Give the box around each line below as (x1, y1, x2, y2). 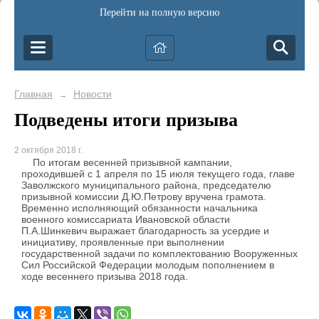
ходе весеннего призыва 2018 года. (21, 271, 188, 283)
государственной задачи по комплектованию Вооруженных (21, 248, 298, 260)
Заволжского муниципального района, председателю (21, 179, 271, 192)
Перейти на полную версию (100, 7, 219, 18)
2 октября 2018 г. (14, 145, 83, 156)
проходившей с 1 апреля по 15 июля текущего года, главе (21, 168, 295, 180)
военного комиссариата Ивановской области (21, 214, 230, 226)
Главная (14, 88, 53, 100)
